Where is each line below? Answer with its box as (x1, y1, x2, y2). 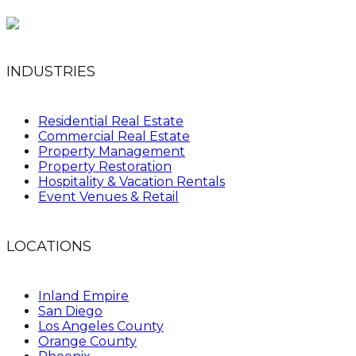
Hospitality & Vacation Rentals (38, 173, 225, 189)
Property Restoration (38, 158, 172, 174)
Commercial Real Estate (38, 128, 190, 144)
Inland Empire (38, 288, 129, 304)
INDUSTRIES (6, 62, 95, 80)
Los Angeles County (38, 318, 164, 334)
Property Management (38, 143, 185, 159)
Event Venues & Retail (38, 188, 179, 204)
